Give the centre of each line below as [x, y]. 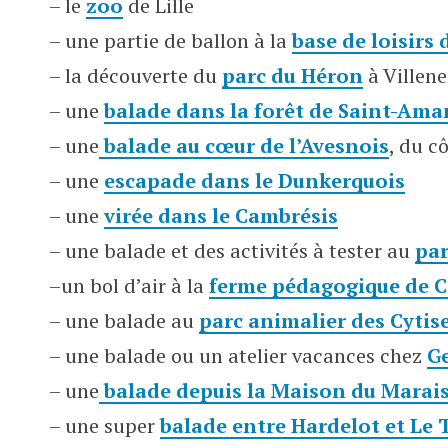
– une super [102, 425]
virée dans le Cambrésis [221, 215]
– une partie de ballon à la [170, 40]
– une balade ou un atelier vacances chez [238, 355]
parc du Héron [292, 75]
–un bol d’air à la [129, 285]
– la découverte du [135, 75]
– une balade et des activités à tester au [232, 250]
